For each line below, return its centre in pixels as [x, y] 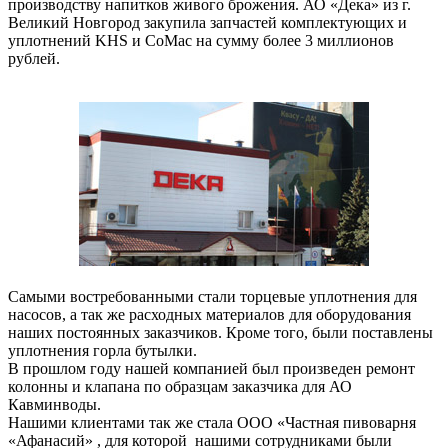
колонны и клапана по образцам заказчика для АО [180, 387]
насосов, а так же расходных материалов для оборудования [209, 315]
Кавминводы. [54, 405]
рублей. [34, 59]
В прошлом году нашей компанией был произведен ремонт [211, 369]
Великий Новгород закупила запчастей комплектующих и [207, 23]
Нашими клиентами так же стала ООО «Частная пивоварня [212, 423]
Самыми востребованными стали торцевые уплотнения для [212, 297]
